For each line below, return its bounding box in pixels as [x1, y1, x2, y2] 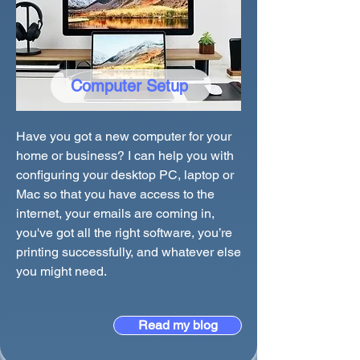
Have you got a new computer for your [16, 129, 231, 144]
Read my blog [137, 317, 218, 333]
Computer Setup [71, 76, 188, 96]
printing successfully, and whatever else [16, 244, 241, 260]
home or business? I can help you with [16, 148, 234, 163]
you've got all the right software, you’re [16, 225, 232, 240]
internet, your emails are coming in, [16, 206, 215, 221]
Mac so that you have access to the [16, 186, 215, 202]
